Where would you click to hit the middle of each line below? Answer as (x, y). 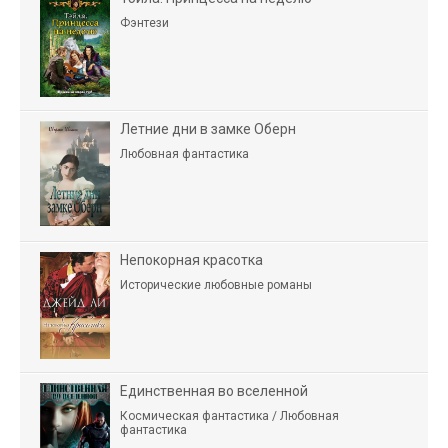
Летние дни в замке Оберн (208, 128)
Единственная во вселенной (214, 390)
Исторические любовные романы (216, 284)
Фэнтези (144, 22)
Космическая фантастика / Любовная (229, 415)
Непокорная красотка (191, 259)
